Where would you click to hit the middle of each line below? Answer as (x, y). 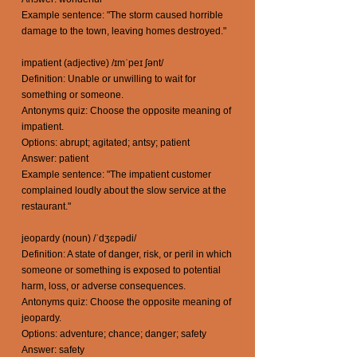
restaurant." (46, 206)
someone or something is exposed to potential (121, 270)
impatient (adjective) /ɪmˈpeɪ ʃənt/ (92, 63)
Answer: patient (55, 159)
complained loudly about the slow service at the (124, 190)
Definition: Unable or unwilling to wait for (109, 79)
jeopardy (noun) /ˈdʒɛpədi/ (79, 238)
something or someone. (73, 95)
